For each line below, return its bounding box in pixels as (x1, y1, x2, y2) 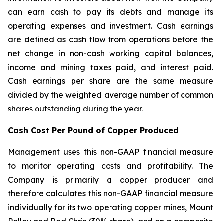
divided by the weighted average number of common (8, 90, 213, 100)
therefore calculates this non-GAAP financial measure (8, 188, 213, 198)
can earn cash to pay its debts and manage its (8, 7, 213, 17)
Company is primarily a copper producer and (8, 175, 213, 184)
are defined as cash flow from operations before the (8, 35, 213, 44)
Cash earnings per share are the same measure (8, 76, 213, 86)
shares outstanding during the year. (8, 104, 143, 113)
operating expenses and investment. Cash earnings (8, 21, 213, 31)
